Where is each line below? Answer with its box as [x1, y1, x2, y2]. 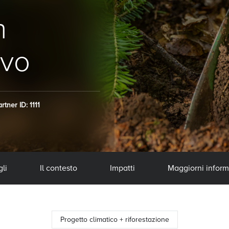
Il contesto [39, 163, 77, 173]
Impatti [109, 163, 135, 173]
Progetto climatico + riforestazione [60, 215, 169, 224]
